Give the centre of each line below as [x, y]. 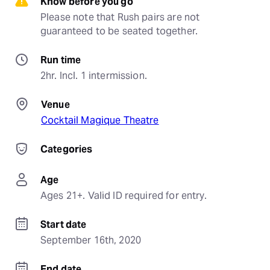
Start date [64, 224]
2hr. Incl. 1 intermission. [94, 76]
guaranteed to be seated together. [119, 31]
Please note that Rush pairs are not [120, 17]
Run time [61, 60]
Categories [67, 149]
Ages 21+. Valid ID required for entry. [124, 196]
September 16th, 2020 [91, 240]
